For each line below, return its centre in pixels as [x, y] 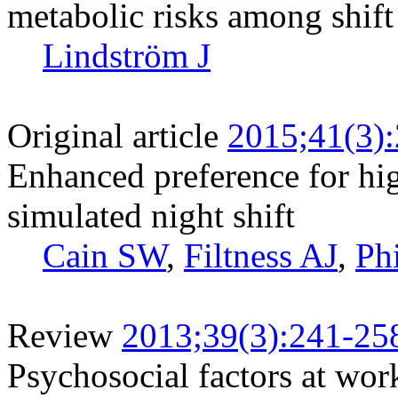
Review [60, 335]
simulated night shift [151, 215]
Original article [113, 135]
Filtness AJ [261, 255]
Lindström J [127, 55]
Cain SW [104, 255]
